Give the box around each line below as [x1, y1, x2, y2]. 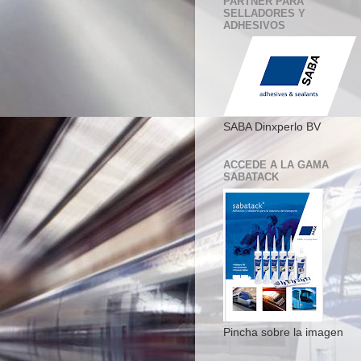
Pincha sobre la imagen [223, 326, 343, 338]
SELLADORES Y [223, 6, 305, 19]
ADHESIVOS [223, 19, 285, 31]
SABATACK [223, 171, 279, 184]
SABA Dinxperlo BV [223, 121, 321, 134]
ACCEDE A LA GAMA [223, 159, 329, 172]
